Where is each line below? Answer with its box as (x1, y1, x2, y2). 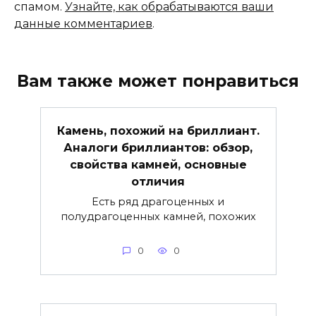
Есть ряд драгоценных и (92, 195, 224, 208)
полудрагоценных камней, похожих (60, 209, 256, 223)
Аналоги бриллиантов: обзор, (63, 140, 253, 154)
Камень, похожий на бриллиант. (56, 123, 260, 138)
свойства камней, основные (69, 157, 247, 171)
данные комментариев (14, 17, 152, 31)
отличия (131, 174, 185, 188)
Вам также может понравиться (17, 71, 299, 92)
